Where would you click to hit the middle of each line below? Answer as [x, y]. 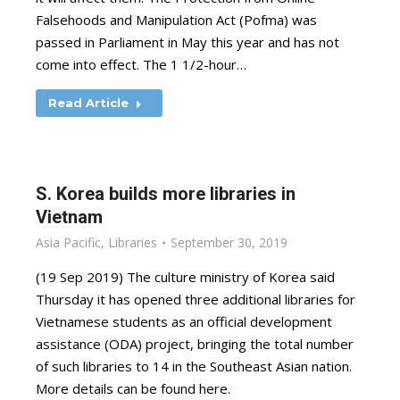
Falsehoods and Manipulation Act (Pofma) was [176, 20]
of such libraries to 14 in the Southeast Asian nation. [194, 366]
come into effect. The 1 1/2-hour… [141, 64]
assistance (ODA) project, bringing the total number [195, 344]
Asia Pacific [68, 242]
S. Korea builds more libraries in [166, 194]
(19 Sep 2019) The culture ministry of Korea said [185, 277]
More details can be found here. [137, 388]
